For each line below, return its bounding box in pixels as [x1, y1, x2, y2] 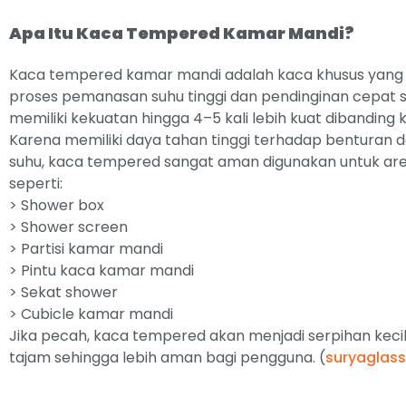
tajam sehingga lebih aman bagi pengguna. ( [9, 347, 325, 368]
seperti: [9, 173, 63, 194]
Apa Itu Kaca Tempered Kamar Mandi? [9, 22, 354, 44]
